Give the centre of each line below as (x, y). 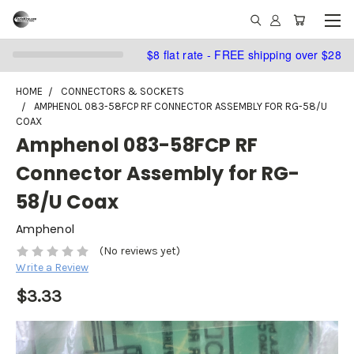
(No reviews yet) (139, 251)
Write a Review (52, 268)
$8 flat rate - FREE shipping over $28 (244, 54)
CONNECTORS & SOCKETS (122, 91)
